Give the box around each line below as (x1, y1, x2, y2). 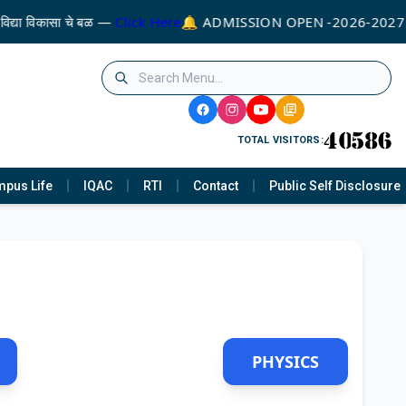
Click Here (111, 13, 178, 31)
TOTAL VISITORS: (237, 134, 324, 146)
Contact (193, 178, 238, 193)
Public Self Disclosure (269, 178, 401, 193)
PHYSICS (251, 351, 319, 372)
